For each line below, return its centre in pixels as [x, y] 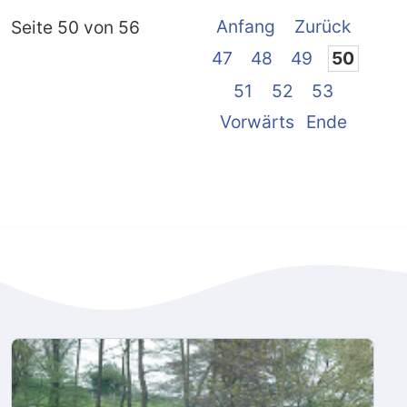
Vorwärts [258, 121]
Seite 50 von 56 [75, 27]
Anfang [246, 26]
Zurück [322, 26]
